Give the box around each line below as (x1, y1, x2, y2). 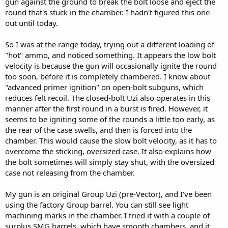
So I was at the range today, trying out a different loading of (5, 39, 214, 49)
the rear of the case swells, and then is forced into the (5, 124, 192, 135)
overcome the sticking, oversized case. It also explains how (5, 146, 211, 156)
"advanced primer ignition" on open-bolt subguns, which (5, 81, 204, 92)
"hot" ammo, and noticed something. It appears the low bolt (5, 49, 216, 60)
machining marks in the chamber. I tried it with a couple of (5, 210, 210, 220)
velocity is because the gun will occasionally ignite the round (5, 60, 217, 71)
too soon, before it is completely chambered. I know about (5, 71, 210, 81)
